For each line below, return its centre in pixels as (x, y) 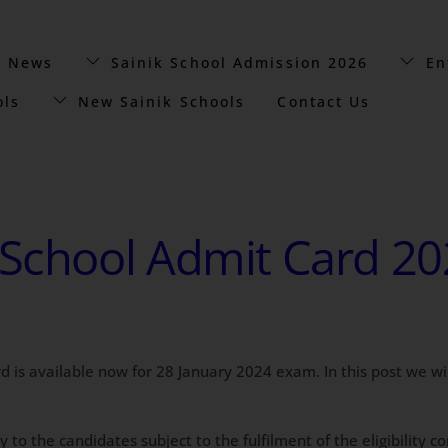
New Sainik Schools (158, 101)
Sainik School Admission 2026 (236, 62)
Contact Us (324, 101)
